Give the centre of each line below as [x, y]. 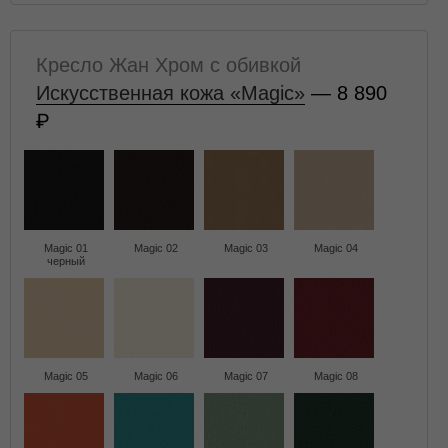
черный [66, 261]
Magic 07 [246, 376]
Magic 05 [66, 376]
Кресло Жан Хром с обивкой [168, 65]
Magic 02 [156, 248]
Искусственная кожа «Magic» [170, 93]
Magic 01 [66, 248]
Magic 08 [336, 376]
